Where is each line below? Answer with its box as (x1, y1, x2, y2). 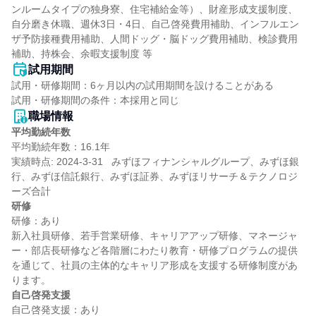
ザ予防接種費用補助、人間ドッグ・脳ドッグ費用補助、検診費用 (11, 33, 298, 44)
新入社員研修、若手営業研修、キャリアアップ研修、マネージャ (11, 230, 298, 241)
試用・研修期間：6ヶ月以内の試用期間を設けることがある (11, 80, 274, 91)
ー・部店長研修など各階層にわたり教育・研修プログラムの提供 (11, 245, 298, 256)
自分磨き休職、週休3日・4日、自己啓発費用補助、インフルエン (11, 18, 299, 30)
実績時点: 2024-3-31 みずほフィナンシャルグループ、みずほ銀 (11, 156, 299, 167)
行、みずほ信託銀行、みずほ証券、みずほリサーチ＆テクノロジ (11, 171, 298, 182)
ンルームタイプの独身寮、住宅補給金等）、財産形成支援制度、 (11, 4, 298, 15)
